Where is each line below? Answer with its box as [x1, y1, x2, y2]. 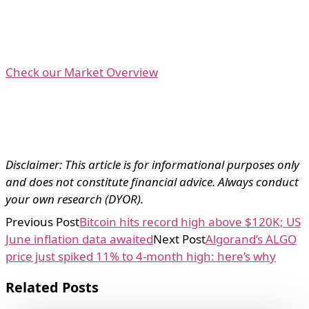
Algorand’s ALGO [206, 231, 297, 248]
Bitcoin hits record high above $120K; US [79, 214, 301, 230]
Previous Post [6, 214, 79, 230]
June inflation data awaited [6, 231, 153, 248]
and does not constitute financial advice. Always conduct [6, 174, 299, 190]
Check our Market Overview [6, 64, 158, 81]
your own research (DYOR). [6, 191, 143, 208]
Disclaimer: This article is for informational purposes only [6, 157, 299, 173]
